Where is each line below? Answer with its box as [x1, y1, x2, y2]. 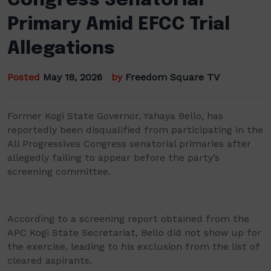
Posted [7, 71, 43, 83]
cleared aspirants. [7, 254, 92, 266]
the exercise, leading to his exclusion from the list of [7, 240, 260, 252]
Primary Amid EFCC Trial [7, 15, 230, 34]
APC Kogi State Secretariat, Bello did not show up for [7, 226, 261, 238]
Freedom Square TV [125, 71, 220, 83]
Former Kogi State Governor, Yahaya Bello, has [7, 109, 223, 122]
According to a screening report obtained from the [7, 212, 249, 224]
